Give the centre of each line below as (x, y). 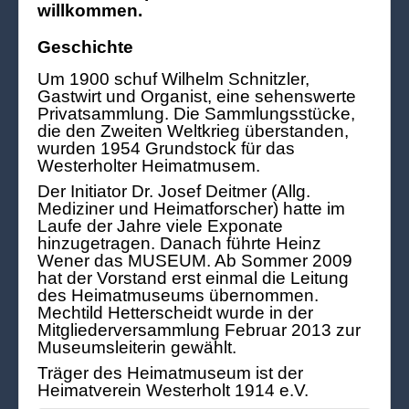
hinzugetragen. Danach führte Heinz (179, 243)
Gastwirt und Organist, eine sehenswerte (197, 96)
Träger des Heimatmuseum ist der (170, 372)
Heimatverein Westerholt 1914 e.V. (173, 390)
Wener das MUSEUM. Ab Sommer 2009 (195, 260)
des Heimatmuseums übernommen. (178, 295)
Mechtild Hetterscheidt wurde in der (175, 312)
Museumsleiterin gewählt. (137, 347)
